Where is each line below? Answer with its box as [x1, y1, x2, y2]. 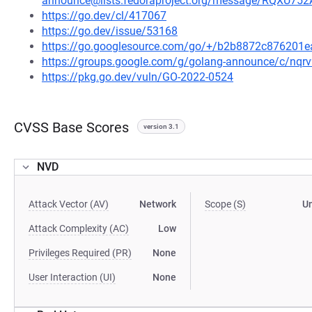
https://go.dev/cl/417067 [42, 9, 166, 22]
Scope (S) [205, 198, 247, 210]
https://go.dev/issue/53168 [42, 24, 178, 38]
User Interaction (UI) [29, 272, 116, 283]
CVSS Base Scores [14, 119, 129, 136]
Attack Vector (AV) [29, 198, 109, 210]
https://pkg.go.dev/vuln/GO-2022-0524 [42, 70, 233, 84]
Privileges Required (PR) [29, 247, 132, 258]
